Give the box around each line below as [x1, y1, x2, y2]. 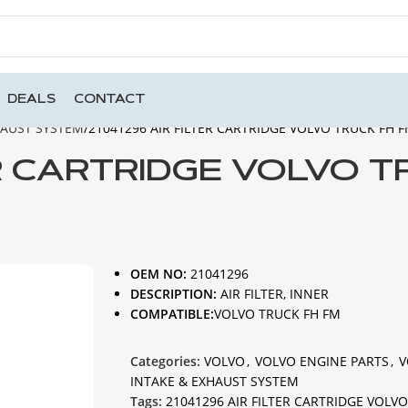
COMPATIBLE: [129, 305, 214, 322]
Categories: [129, 352, 200, 370]
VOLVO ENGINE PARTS [254, 352, 389, 370]
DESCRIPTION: [129, 285, 220, 302]
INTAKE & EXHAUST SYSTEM [129, 372, 299, 390]
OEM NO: [129, 265, 187, 282]
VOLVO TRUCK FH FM [213, 305, 341, 322]
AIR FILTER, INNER [219, 285, 329, 302]
